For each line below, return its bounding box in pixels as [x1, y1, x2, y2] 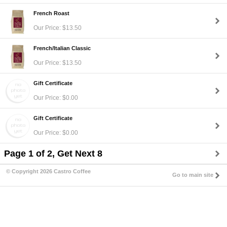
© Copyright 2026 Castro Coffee [6, 168, 91, 174]
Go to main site [172, 172, 213, 178]
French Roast [33, 10, 69, 16]
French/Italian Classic [33, 45, 91, 51]
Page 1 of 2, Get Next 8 [4, 148, 102, 159]
